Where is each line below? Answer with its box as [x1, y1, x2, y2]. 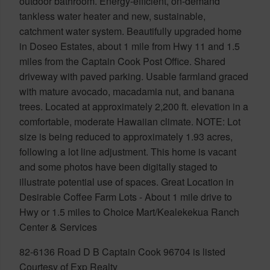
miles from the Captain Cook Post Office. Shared [19, 54, 225, 68]
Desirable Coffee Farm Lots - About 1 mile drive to [19, 189, 232, 204]
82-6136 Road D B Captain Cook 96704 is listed [19, 244, 225, 259]
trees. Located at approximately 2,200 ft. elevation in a [19, 99, 248, 113]
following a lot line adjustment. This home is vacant [19, 144, 236, 159]
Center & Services [19, 219, 97, 234]
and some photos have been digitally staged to [19, 159, 218, 174]
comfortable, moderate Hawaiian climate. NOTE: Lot [19, 114, 240, 128]
